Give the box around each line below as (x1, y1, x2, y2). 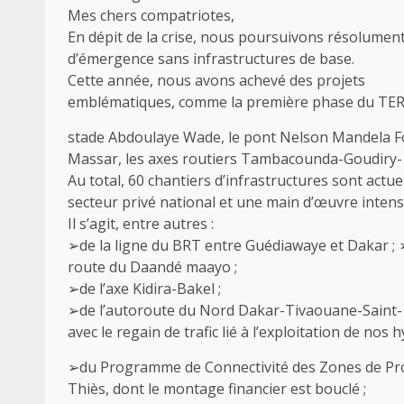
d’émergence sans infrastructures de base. (68, 48, 354, 69)
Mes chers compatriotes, (68, 5, 234, 25)
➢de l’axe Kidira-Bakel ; (68, 278, 221, 298)
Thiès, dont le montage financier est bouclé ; (68, 378, 366, 399)
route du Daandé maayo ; (68, 256, 237, 277)
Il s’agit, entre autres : (68, 213, 214, 234)
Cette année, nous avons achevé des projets (68, 69, 365, 90)
